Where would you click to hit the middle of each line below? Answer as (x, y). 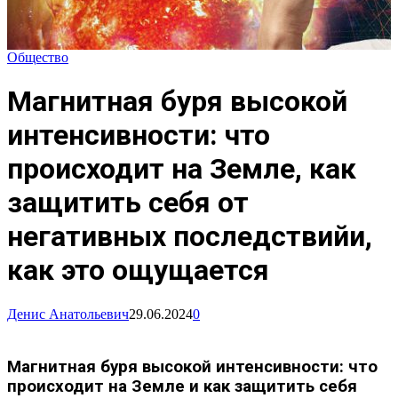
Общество (38, 57)
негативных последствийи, (190, 237)
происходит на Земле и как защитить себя (182, 386)
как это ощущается (138, 271)
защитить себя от (128, 203)
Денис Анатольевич (68, 314)
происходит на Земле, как (182, 169)
